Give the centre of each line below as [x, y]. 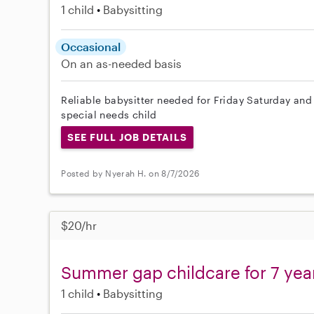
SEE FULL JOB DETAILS [127, 137]
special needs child [109, 115]
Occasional [91, 47]
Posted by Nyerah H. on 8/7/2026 [130, 173]
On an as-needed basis [122, 63]
